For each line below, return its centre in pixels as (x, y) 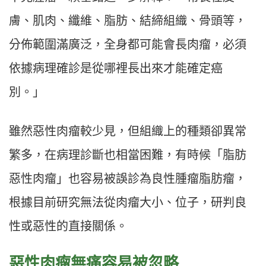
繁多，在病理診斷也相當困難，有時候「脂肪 (128, 155)
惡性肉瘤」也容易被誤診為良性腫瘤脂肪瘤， (128, 179)
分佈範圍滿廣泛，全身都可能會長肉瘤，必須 (128, 45)
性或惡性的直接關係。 (68, 227)
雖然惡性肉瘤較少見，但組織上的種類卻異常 (128, 132)
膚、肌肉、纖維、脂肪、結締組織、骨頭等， (128, 21)
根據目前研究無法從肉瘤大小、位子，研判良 (128, 203)
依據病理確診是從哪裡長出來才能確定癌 (116, 69)
